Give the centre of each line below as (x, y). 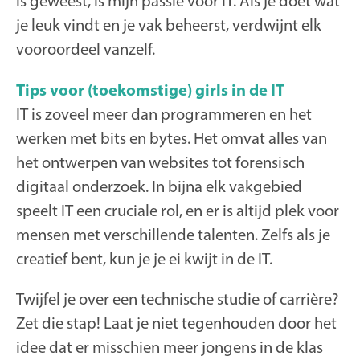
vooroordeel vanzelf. (86, 49)
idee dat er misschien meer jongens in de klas (170, 347)
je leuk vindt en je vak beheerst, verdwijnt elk (169, 25)
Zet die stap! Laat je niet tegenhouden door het (176, 323)
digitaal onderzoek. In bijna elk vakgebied (159, 186)
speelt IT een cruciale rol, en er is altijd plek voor (178, 210)
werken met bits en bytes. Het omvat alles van (172, 137)
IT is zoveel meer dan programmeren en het (164, 113)
